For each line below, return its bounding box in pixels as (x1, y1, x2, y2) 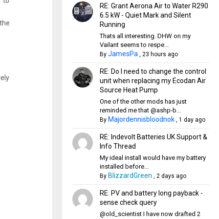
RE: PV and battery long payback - (99, 189, 203, 197)
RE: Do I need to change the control (99, 67, 206, 75)
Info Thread (99, 142, 136, 150)
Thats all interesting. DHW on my (99, 32, 191, 40)
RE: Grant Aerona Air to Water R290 (99, 2, 208, 10)
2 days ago (156, 173, 186, 179)
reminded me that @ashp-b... (99, 107, 181, 114)
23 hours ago (142, 51, 178, 58)
